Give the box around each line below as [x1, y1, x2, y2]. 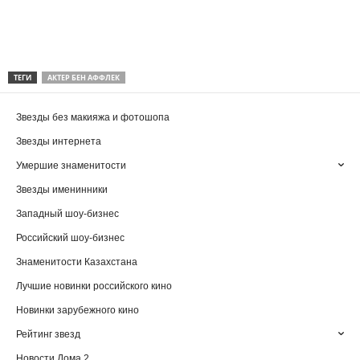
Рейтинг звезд [16, 329, 80, 340]
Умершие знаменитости [16, 160, 126, 171]
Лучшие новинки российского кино [16, 280, 172, 292]
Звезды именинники [16, 184, 108, 195]
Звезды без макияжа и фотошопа [16, 112, 170, 123]
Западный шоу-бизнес [16, 208, 119, 219]
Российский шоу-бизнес [16, 232, 125, 243]
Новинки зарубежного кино [16, 305, 139, 316]
